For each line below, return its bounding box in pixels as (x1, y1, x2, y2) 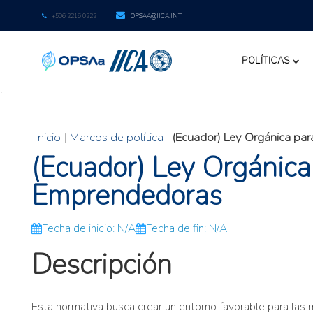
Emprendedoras (31, 177, 222, 214)
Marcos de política (69, 129, 163, 145)
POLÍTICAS (242, 54, 290, 67)
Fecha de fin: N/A (146, 221, 227, 236)
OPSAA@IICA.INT (131, 12, 182, 21)
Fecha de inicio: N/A (42, 221, 136, 236)
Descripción (31, 246, 172, 284)
